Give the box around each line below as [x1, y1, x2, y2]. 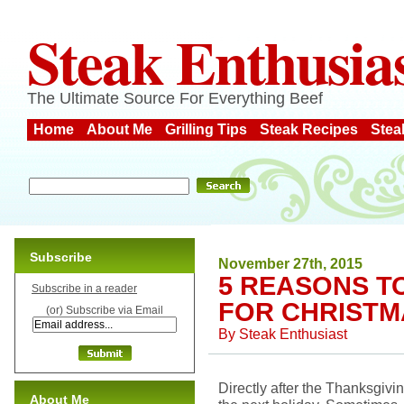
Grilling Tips [165, 122, 247, 137]
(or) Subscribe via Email [46, 304, 163, 317]
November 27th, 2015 [218, 255, 363, 271]
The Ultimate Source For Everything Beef [27, 89, 323, 107]
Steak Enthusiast [239, 326, 347, 342]
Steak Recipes [260, 122, 358, 137]
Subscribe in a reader [32, 282, 137, 295]
